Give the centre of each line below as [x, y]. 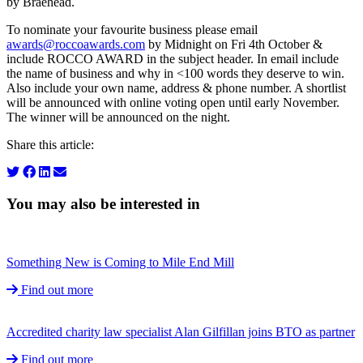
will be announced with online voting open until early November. [173, 103]
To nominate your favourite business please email [132, 30]
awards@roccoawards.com [76, 45]
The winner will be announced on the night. [118, 117]
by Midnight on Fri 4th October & [234, 45]
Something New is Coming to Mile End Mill [120, 263]
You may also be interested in [103, 203]
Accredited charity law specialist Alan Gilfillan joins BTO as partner [181, 332]
